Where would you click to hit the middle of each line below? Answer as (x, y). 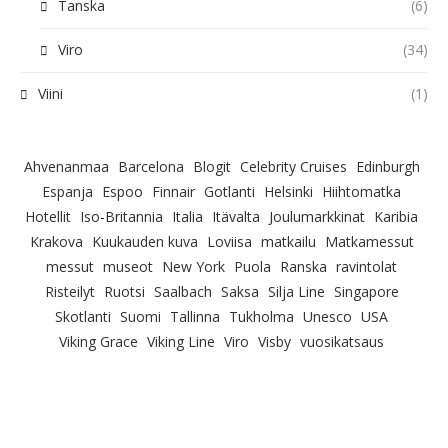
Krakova (56, 241)
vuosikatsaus (342, 341)
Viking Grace (98, 341)
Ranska (303, 266)
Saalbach (182, 291)
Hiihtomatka (361, 191)
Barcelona (150, 166)
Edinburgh (387, 166)
